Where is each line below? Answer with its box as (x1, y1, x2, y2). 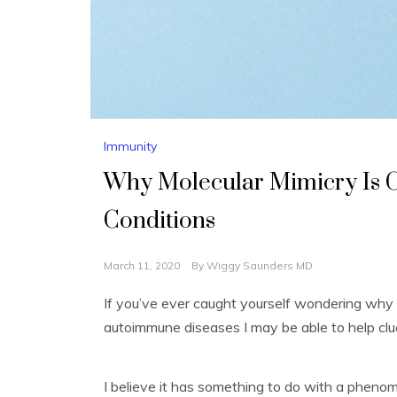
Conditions (104, 206, 215, 237)
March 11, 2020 (104, 259, 180, 273)
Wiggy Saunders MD (206, 259, 313, 273)
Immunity (104, 138, 157, 155)
